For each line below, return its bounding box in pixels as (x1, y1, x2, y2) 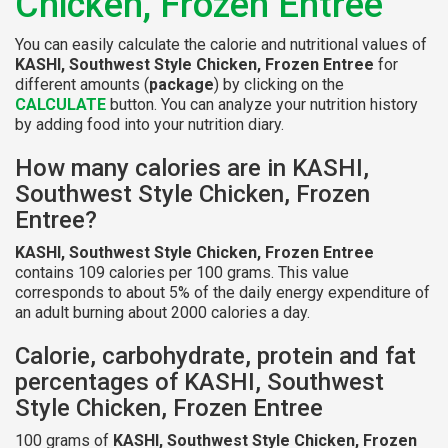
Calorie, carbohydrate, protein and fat (15, 341, 416, 370)
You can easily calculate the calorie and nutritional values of (15, 34, 427, 54)
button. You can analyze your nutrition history (106, 94, 418, 114)
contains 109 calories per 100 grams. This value (15, 262, 349, 282)
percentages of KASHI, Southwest (15, 367, 384, 396)
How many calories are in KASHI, (15, 153, 369, 182)
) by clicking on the (214, 74, 344, 94)
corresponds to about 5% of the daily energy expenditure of (15, 282, 430, 302)
